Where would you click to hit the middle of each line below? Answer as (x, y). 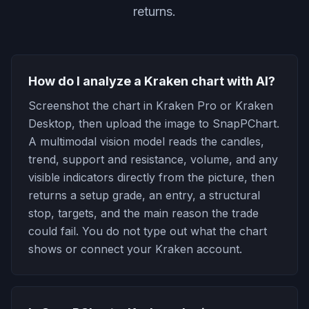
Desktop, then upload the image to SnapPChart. (154, 123)
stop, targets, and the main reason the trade (143, 213)
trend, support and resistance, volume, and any (153, 159)
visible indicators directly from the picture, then (151, 177)
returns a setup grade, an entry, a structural (144, 195)
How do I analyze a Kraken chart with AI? (152, 81)
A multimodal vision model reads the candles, (146, 141)
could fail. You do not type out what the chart (148, 231)
